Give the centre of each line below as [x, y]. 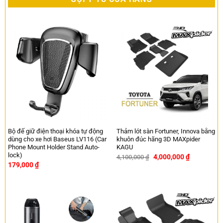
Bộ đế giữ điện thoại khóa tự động [55, 131]
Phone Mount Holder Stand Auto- [54, 147]
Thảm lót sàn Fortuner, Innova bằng [166, 131]
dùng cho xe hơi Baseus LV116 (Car [57, 139]
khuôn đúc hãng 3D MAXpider [158, 139]
